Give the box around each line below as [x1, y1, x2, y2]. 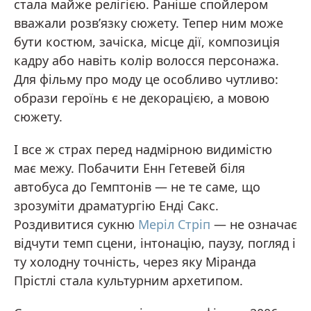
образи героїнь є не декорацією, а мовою [14, 90, 269, 106]
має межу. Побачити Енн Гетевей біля [14, 160, 245, 176]
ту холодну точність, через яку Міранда [14, 253, 256, 270]
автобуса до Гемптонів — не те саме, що [14, 178, 260, 195]
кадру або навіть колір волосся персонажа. [14, 52, 279, 69]
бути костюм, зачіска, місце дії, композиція [14, 33, 280, 50]
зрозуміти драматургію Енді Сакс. [14, 197, 219, 214]
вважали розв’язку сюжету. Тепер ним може [14, 15, 283, 31]
